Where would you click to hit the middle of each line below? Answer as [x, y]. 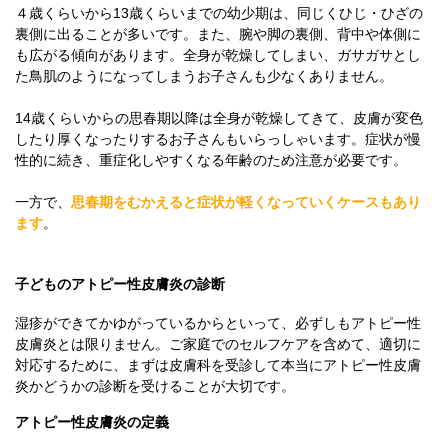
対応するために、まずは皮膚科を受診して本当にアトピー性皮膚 [218, 365]
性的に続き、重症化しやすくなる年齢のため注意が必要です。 [211, 160]
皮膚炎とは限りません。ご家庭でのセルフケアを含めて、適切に [218, 344]
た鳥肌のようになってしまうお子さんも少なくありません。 [204, 76]
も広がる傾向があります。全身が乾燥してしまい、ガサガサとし [218, 55]
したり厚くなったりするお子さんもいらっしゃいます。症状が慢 [218, 139]
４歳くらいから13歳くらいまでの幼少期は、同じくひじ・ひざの [219, 13]
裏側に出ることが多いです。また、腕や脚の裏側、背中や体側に [218, 34]
